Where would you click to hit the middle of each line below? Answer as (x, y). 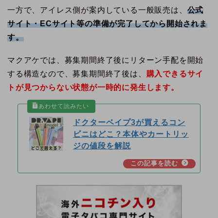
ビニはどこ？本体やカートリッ (131, 134)
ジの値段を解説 (102, 146)
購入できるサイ (175, 74)
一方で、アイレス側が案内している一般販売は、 (97, 10)
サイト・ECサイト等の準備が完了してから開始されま (107, 23)
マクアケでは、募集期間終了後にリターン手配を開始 (106, 60)
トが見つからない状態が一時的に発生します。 (93, 88)
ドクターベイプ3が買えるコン (129, 123)
